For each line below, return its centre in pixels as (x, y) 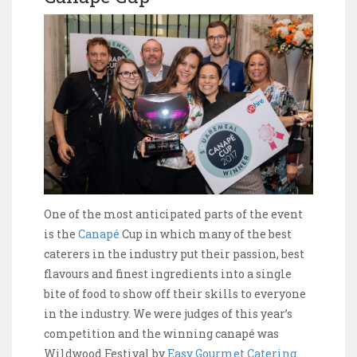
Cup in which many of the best (206, 233)
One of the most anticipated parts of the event (173, 214)
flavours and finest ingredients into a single (168, 273)
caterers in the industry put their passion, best (174, 253)
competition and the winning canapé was (161, 333)
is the (61, 233)
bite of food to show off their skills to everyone (175, 293)
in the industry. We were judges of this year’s (168, 313)
